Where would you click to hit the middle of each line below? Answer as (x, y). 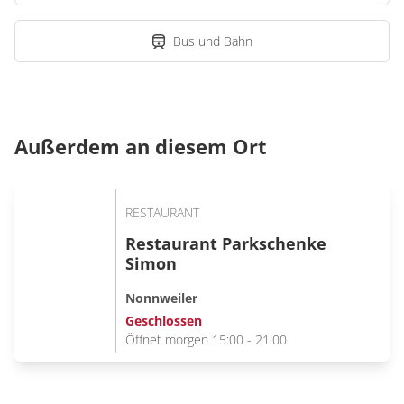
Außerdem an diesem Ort (141, 146)
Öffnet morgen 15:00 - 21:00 (206, 339)
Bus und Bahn (213, 41)
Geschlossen (164, 320)
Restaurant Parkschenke (226, 243)
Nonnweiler (161, 298)
